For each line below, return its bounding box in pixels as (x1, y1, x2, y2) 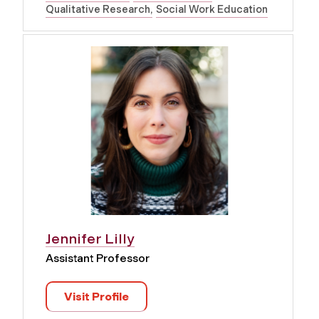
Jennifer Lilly (46, 229, 135, 247)
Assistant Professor (46, 251, 150, 265)
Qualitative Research (46, 2, 150, 16)
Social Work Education (156, 2, 268, 16)
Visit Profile (64, 289, 129, 303)
